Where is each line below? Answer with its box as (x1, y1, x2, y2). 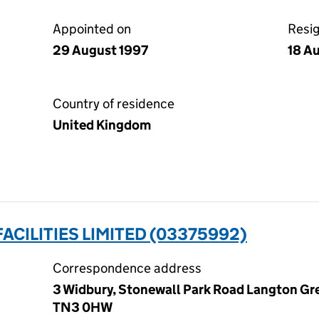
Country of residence (53, 95, 174, 112)
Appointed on (53, 21, 131, 37)
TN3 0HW (53, 299, 113, 315)
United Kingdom (53, 117, 151, 133)
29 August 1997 (53, 42, 148, 58)
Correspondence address (53, 260, 202, 276)
